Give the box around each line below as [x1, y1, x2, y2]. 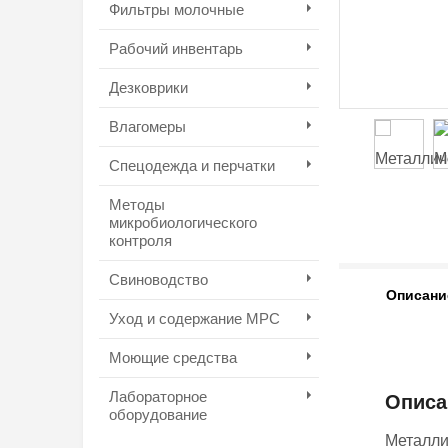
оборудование [108, 406, 207, 423]
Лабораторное [108, 388, 207, 405]
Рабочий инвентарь [108, 40, 243, 57]
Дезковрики [108, 79, 188, 96]
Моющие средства [108, 349, 237, 366]
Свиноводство [108, 271, 208, 288]
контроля [108, 232, 172, 249]
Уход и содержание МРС [108, 310, 280, 327]
